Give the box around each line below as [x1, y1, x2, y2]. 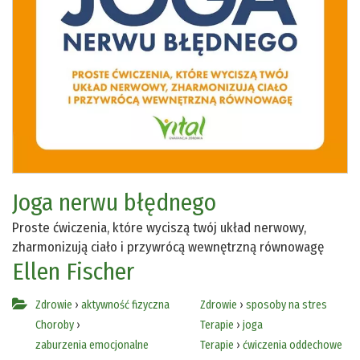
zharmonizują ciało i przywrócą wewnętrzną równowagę [12, 238, 324, 256]
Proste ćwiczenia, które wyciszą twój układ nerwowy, [12, 219, 306, 236]
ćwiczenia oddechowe [242, 337, 342, 352]
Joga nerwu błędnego [12, 187, 216, 217]
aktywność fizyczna [81, 297, 170, 312]
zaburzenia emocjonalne [35, 337, 149, 352]
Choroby [35, 317, 74, 332]
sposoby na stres [245, 297, 327, 312]
